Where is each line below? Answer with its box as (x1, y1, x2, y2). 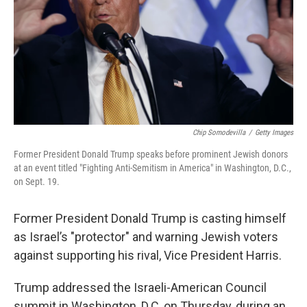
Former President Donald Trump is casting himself (14, 211, 286, 225)
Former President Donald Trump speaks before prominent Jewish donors (14, 149, 288, 160)
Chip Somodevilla (193, 128, 245, 137)
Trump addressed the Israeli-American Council (14, 280, 267, 295)
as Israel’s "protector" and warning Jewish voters (14, 230, 278, 244)
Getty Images (255, 128, 293, 137)
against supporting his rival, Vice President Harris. (14, 248, 282, 262)
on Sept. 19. (14, 176, 60, 187)
